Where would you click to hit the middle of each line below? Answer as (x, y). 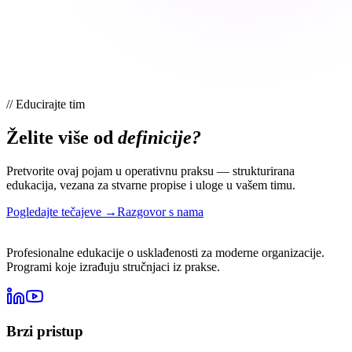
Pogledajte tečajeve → (62, 211)
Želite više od (60, 137)
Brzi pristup (45, 332)
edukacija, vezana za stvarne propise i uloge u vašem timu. (151, 185)
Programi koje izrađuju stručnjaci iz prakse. (113, 266)
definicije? (159, 137)
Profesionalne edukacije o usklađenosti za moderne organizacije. (165, 252)
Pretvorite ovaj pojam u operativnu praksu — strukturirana (150, 170)
